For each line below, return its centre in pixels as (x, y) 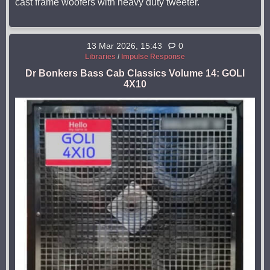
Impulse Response (153, 57)
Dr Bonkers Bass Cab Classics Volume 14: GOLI (135, 74)
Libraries (100, 57)
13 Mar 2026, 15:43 (124, 46)
